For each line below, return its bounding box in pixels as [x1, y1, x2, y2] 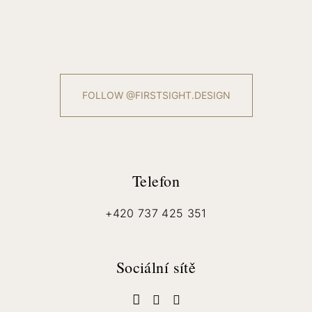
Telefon [132, 171, 180, 191]
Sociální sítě [116, 257, 196, 277]
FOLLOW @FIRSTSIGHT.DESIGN [81, 89, 231, 101]
